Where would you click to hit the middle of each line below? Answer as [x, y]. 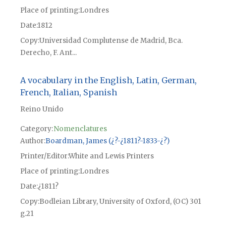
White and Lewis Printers [111, 156]
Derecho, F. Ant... [48, 53]
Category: [36, 129]
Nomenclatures [80, 129]
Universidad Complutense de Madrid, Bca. [111, 41]
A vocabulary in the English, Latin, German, [108, 80]
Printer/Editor [44, 156]
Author [32, 141]
